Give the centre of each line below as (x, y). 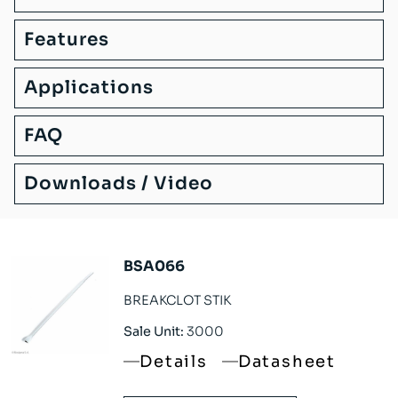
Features (67, 39)
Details (174, 362)
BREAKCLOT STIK (178, 300)
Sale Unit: (154, 332)
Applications (89, 87)
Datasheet (287, 362)
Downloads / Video (119, 183)
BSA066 (155, 266)
